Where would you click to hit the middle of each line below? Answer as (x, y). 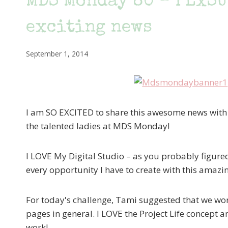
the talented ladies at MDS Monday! (98, 126)
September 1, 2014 (57, 53)
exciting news (89, 28)
